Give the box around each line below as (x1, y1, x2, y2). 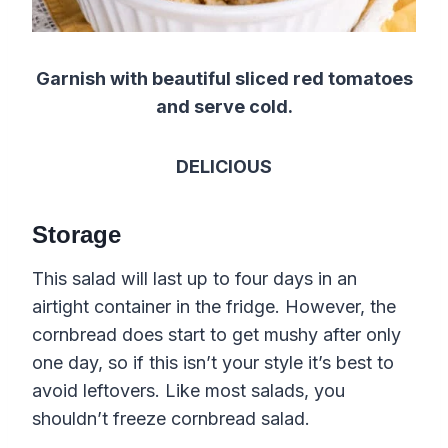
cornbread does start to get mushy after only (32, 323, 401, 345)
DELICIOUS (176, 155, 272, 177)
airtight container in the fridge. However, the (32, 295, 396, 317)
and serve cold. (155, 95, 293, 117)
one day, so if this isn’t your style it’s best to (32, 351, 394, 373)
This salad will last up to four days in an (32, 267, 357, 289)
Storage (32, 220, 121, 248)
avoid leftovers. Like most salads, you (32, 379, 345, 401)
